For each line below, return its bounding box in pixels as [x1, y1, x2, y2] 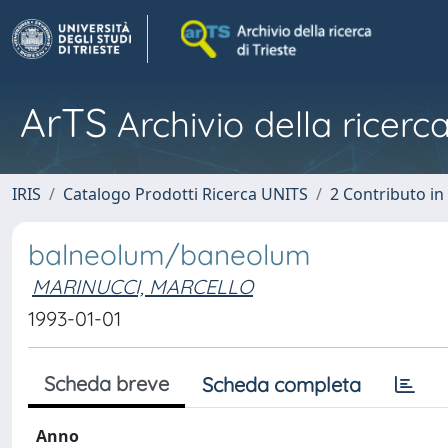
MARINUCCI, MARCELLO [32, 274, 253, 299]
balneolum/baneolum [28, 237, 311, 272]
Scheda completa [202, 372, 361, 397]
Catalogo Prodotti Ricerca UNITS [63, 183, 308, 205]
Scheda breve [44, 371, 169, 396]
